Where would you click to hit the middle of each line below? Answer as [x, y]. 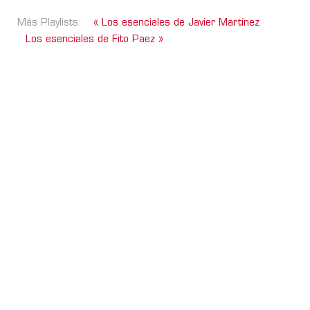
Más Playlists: [51, 23]
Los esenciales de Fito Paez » [94, 39]
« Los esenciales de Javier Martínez [176, 23]
